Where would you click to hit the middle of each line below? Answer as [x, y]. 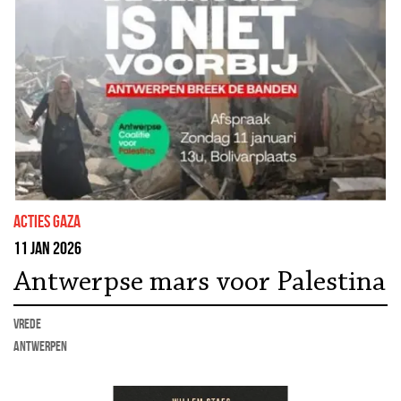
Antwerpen [40, 346]
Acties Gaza [47, 221]
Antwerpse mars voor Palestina [200, 282]
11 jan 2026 [47, 247]
